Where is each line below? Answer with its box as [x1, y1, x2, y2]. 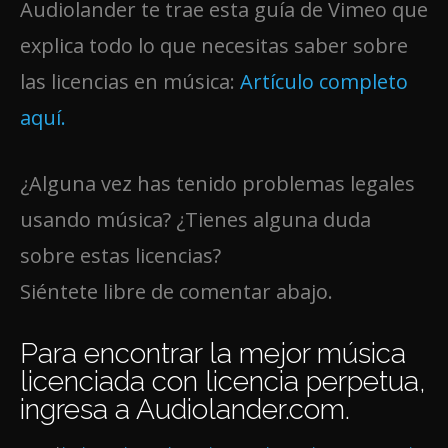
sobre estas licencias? [20, 241, 221, 269]
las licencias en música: [20, 67, 240, 95]
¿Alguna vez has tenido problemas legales [20, 169, 415, 197]
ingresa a [20, 392, 136, 426]
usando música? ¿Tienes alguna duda [20, 205, 371, 233]
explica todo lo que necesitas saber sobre [20, 31, 408, 59]
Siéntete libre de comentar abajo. [20, 277, 333, 305]
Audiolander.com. [136, 392, 350, 426]
